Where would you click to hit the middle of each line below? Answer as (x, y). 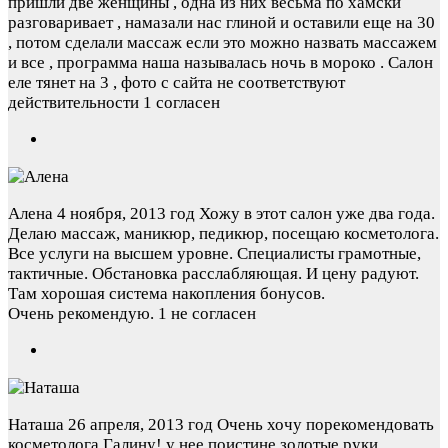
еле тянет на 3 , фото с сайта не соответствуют (176, 82)
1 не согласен (207, 313)
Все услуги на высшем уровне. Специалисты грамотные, (214, 253)
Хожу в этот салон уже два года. (317, 213)
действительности (75, 102)
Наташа (36, 424)
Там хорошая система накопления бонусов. (166, 293)
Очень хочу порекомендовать (325, 424)
